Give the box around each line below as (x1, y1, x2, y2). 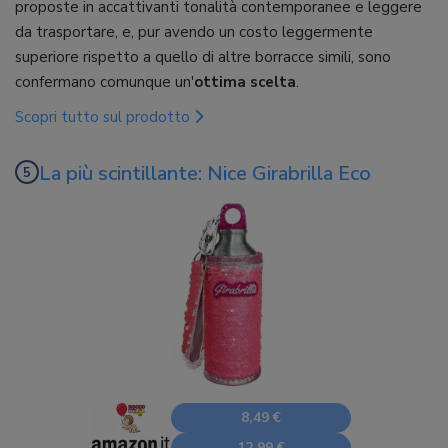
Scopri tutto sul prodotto (15, 107, 194, 128)
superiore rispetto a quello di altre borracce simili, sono (15, 47, 391, 68)
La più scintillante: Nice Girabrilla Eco (39, 160, 371, 188)
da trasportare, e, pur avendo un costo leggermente (15, 22, 373, 43)
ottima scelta (194, 72, 296, 93)
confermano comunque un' (15, 72, 194, 93)
